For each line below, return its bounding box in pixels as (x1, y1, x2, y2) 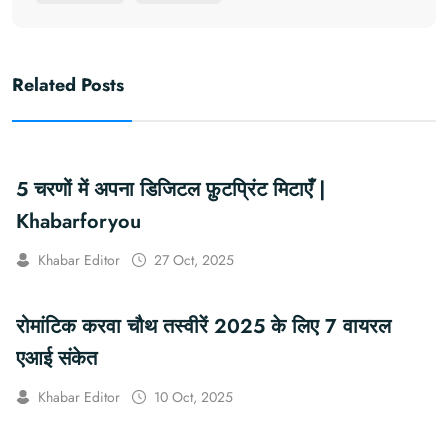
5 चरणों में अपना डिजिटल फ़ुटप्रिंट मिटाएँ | (16, 175, 326, 205)
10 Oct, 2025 (154, 387, 233, 408)
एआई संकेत (16, 344, 97, 374)
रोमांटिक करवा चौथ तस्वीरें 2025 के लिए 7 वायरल (16, 312, 391, 342)
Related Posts (12, 72, 124, 99)
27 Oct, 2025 (154, 250, 234, 271)
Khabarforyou (16, 207, 141, 237)
